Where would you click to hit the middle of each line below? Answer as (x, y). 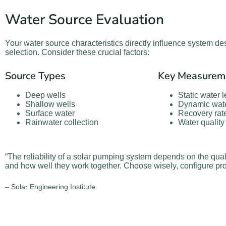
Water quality (202, 122)
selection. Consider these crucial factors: (77, 52)
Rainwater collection (62, 122)
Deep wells (45, 95)
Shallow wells (50, 104)
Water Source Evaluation (84, 20)
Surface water (50, 113)
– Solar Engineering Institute (50, 186)
